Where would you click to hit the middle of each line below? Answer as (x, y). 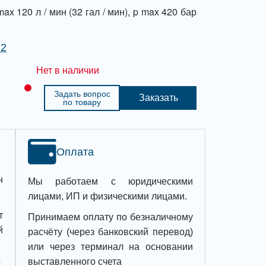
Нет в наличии (67, 70)
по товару (82, 102)
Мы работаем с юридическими (110, 181)
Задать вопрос (82, 94)
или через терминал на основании (110, 247)
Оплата (75, 152)
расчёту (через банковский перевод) (110, 232)
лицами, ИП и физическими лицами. (107, 196)
